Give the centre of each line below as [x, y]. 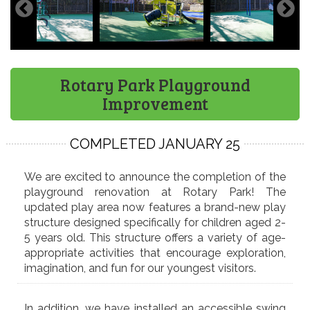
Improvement [155, 103]
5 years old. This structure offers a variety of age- [155, 237]
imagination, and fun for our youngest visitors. [140, 268]
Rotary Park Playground [155, 84]
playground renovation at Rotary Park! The [155, 192]
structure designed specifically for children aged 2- [155, 222]
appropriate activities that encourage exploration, [155, 253]
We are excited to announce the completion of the [155, 176]
